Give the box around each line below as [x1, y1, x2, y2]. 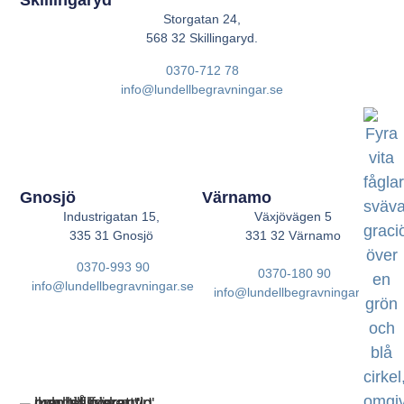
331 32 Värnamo [244, 227, 341, 243]
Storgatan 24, [163, 12, 241, 27]
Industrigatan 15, [62, 208, 160, 224]
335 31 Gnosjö [69, 227, 153, 243]
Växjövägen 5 [253, 208, 332, 224]
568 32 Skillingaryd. [146, 31, 258, 46]
